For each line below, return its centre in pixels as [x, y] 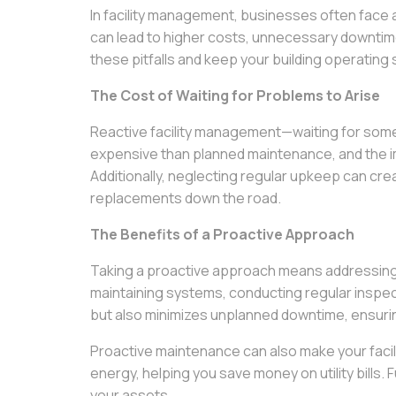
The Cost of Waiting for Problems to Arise [235, 95]
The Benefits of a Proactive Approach [222, 234]
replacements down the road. [186, 198]
